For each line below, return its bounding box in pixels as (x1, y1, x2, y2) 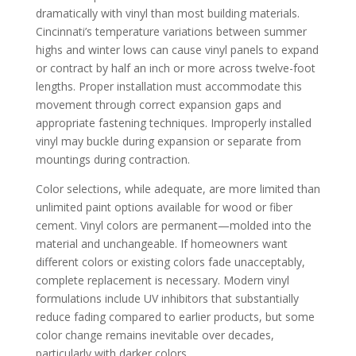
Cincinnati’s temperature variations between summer (35, 23, 307, 39)
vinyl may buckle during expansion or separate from (35, 133, 301, 149)
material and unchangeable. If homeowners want (35, 235, 288, 251)
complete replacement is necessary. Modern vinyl (35, 272, 289, 288)
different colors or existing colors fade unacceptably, (35, 253, 305, 269)
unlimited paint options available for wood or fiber (35, 199, 292, 215)
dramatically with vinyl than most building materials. (35, 5, 300, 21)
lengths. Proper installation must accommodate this (35, 78, 302, 94)
